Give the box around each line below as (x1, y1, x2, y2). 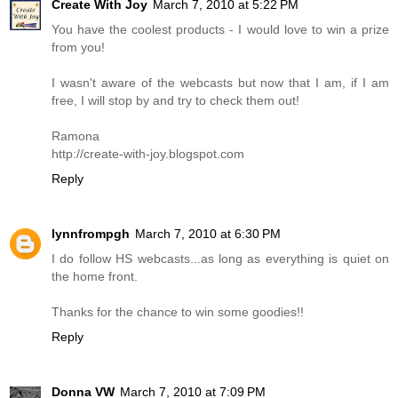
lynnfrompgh (52, 227, 130, 242)
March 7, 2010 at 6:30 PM (135, 227, 281, 242)
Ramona (52, 129, 99, 144)
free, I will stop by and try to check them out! (52, 93, 299, 108)
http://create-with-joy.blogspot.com (52, 147, 244, 162)
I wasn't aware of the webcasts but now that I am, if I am (52, 76, 389, 91)
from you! (52, 40, 105, 55)
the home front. (52, 269, 138, 284)
